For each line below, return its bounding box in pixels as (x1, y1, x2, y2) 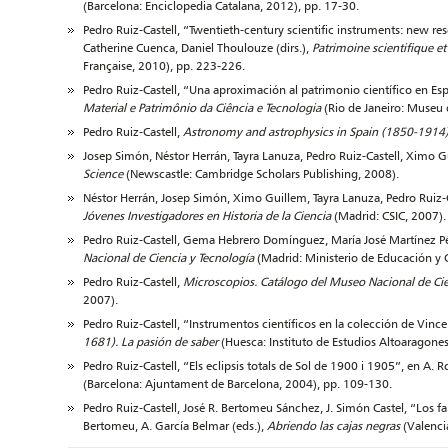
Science (83, 166, 123, 181)
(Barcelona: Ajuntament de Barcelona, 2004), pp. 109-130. (83, 376, 392, 391)
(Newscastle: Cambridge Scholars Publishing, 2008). (123, 166, 399, 181)
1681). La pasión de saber (83, 334, 221, 349)
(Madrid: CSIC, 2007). (331, 208, 446, 223)
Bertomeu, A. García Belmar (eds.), (83, 418, 267, 433)
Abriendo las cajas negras (267, 418, 403, 433)
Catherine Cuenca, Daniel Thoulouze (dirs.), (83, 40, 312, 55)
